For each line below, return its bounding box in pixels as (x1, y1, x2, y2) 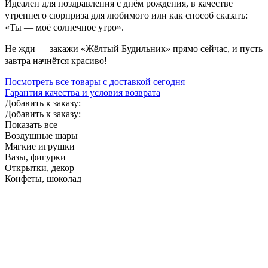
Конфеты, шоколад (5, 173, 81, 184)
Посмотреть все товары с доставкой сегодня (5, 76, 185, 87)
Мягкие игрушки (5, 141, 75, 151)
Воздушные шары (5, 130, 78, 141)
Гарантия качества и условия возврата (5, 87, 160, 98)
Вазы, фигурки (5, 151, 66, 162)
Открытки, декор (5, 162, 74, 173)
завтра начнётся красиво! (5, 55, 109, 66)
